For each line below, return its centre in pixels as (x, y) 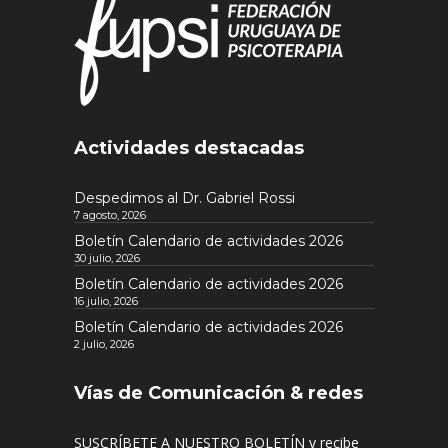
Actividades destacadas (189, 147)
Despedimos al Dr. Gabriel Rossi (184, 197)
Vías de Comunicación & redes (218, 392)
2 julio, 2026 (104, 343)
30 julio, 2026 (107, 257)
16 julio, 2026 (106, 300)
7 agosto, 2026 (110, 214)
